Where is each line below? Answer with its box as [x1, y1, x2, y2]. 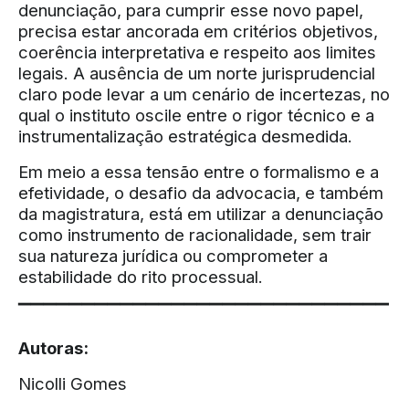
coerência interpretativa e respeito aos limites [18, 42, 376, 62]
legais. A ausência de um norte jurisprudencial [18, 63, 375, 83]
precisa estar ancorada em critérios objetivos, [18, 21, 378, 41]
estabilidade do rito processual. [18, 267, 263, 287]
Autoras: [18, 338, 89, 358]
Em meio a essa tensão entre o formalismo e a [18, 162, 379, 182]
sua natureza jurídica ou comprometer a [18, 246, 328, 266]
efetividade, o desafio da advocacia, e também [18, 183, 383, 203]
